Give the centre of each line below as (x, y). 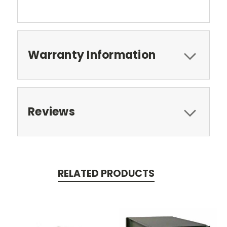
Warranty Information (92, 55)
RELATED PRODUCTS (106, 173)
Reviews (51, 111)
